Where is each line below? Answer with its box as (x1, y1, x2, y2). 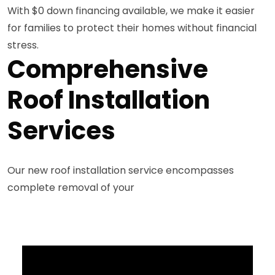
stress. (7, 37, 39, 52)
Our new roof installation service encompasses (7, 163, 234, 177)
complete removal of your (7, 180, 134, 195)
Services (7, 113, 115, 148)
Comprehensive (7, 52, 208, 87)
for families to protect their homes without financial (7, 20, 257, 35)
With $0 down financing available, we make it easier (7, 3, 255, 18)
